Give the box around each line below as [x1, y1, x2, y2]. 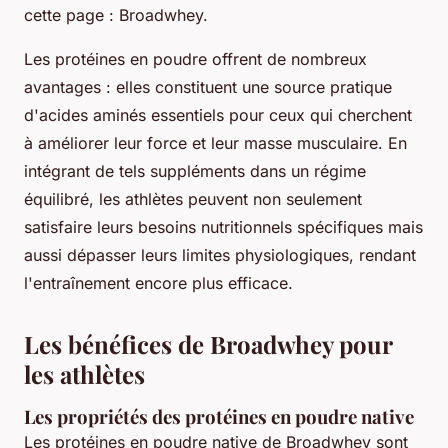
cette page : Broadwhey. [24, 4, 208, 25]
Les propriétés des [24, 403, 185, 429]
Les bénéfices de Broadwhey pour [24, 327, 392, 360]
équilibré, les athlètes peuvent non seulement [24, 188, 362, 209]
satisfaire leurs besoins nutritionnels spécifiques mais [24, 216, 423, 237]
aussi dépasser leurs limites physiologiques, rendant [24, 244, 416, 265]
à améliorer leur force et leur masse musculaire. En [24, 132, 407, 153]
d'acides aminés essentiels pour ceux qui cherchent [24, 104, 412, 125]
